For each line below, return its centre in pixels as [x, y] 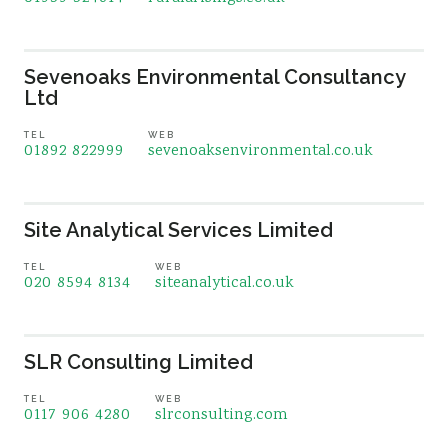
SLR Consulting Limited [138, 362]
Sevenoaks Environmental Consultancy [214, 77]
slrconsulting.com [221, 415]
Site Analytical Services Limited [178, 230]
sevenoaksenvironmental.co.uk [260, 151]
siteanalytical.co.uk [224, 283]
